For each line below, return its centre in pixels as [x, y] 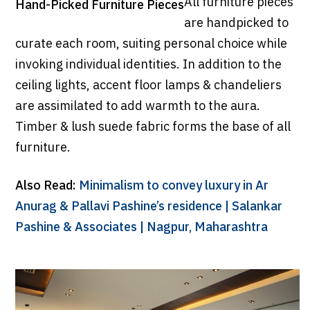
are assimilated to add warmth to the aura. [137, 106]
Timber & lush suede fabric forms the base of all [153, 127]
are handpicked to [236, 23]
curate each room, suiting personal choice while [151, 44]
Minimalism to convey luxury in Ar [173, 186]
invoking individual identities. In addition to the [148, 65]
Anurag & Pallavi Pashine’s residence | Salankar [148, 207]
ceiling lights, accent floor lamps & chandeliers [148, 85]
